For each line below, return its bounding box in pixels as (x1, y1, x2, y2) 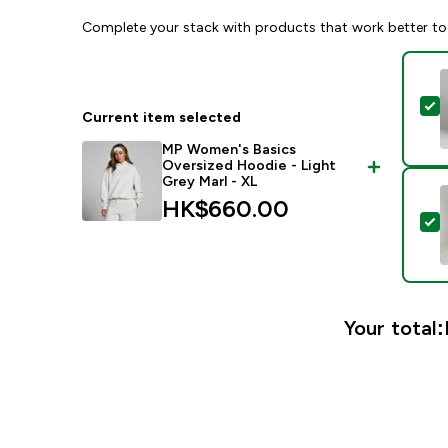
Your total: (343, 317, 444, 339)
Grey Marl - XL (162, 173, 258, 189)
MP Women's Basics (162, 141, 297, 157)
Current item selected (82, 109, 242, 125)
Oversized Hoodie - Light (162, 157, 337, 173)
